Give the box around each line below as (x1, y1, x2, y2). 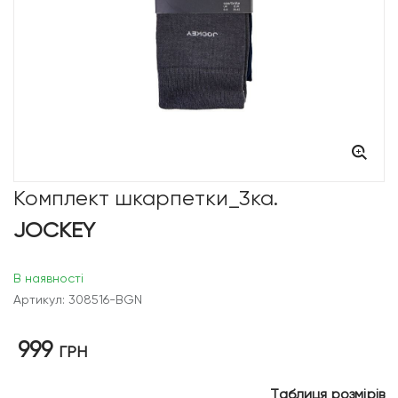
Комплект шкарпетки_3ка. (13, 186, 278, 211)
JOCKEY (13, 218, 95, 243)
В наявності (13, 271, 84, 286)
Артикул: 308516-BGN (13, 292, 142, 307)
